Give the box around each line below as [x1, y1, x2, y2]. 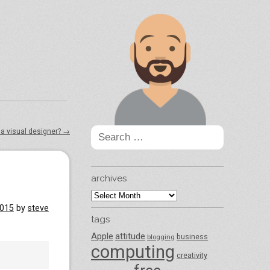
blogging [147, 233, 175, 241]
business [177, 232, 208, 241]
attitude [115, 231, 145, 242]
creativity [177, 251, 207, 260]
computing [91, 242, 175, 262]
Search [90, 125, 115, 134]
